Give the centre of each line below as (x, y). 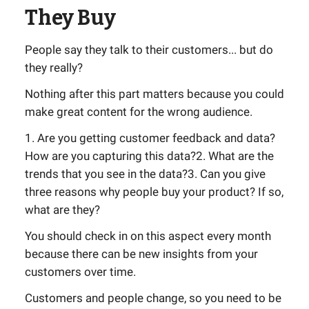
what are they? (62, 210)
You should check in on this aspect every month (148, 236)
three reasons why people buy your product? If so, (154, 192)
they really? (54, 68)
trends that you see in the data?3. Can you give (145, 174)
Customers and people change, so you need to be (153, 298)
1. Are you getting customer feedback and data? (150, 138)
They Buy (70, 18)
